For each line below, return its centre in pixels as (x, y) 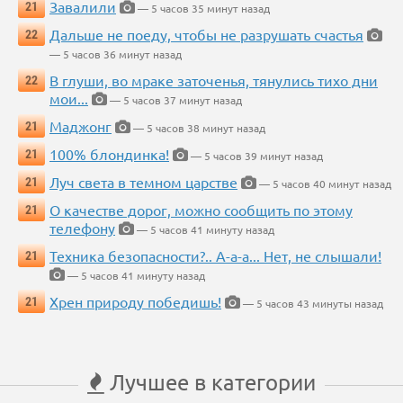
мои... (69, 98)
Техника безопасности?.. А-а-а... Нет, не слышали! (215, 255)
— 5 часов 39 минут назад (255, 155)
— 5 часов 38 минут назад (198, 127)
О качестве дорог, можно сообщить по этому (201, 209)
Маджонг (81, 125)
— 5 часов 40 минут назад (324, 183)
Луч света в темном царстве (143, 181)
